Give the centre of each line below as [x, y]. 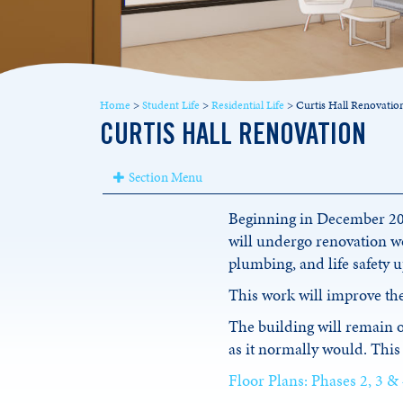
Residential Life [247, 105]
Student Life [170, 105]
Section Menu [165, 178]
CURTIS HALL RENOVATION [233, 138]
